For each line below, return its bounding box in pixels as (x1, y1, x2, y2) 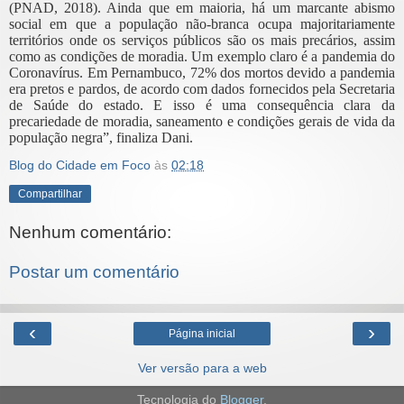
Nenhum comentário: (9, 223, 171, 243)
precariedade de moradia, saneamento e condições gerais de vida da (9, 114, 395, 130)
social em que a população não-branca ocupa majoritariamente (9, 16, 395, 32)
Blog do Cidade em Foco (9, 158, 151, 173)
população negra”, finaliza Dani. (9, 130, 193, 146)
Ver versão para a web (137, 361, 267, 376)
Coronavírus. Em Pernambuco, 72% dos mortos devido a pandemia (9, 65, 395, 81)
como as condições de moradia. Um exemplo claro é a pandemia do (9, 49, 395, 65)
